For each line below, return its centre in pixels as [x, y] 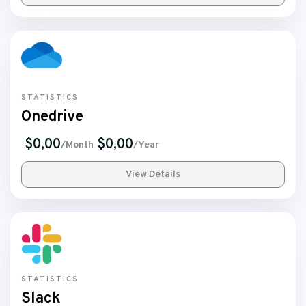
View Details [153, 175]
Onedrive [52, 117]
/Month [77, 145]
